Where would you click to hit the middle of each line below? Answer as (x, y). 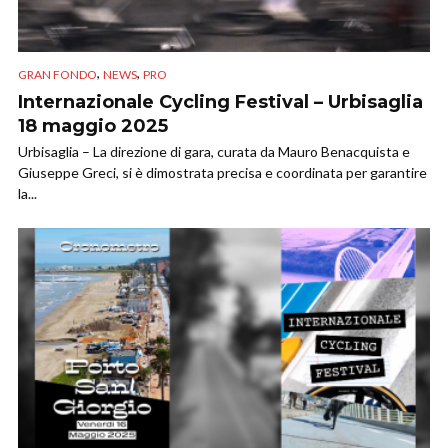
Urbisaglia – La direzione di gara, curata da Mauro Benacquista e (214, 151)
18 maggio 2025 (93, 125)
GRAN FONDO (57, 74)
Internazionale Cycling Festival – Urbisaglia (220, 101)
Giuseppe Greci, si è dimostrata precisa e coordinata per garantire (222, 172)
